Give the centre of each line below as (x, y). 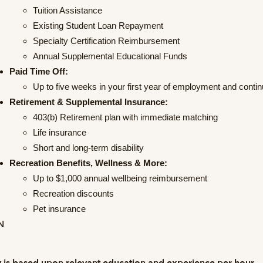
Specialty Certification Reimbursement (106, 41)
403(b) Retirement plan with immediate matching (127, 117)
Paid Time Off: (39, 72)
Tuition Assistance (69, 11)
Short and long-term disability (88, 148)
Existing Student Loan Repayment (98, 26)
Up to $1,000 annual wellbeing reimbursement (120, 178)
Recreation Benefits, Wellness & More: (88, 163)
